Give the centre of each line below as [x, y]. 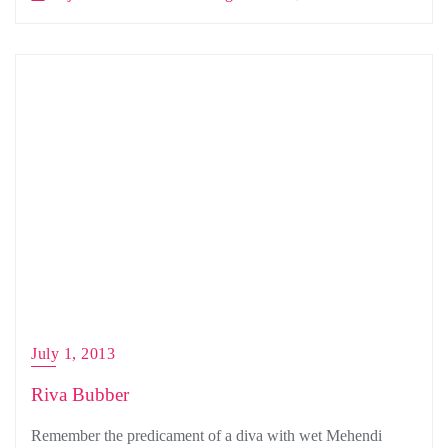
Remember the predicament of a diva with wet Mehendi [206, 435]
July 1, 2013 [73, 353]
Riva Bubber [80, 394]
